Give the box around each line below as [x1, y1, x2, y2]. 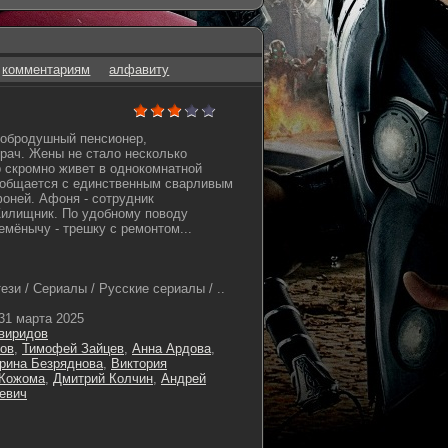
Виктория [111, 356, 167, 371]
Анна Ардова [132, 341, 211, 356]
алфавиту [109, 62, 170, 77]
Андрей [161, 371, 206, 386]
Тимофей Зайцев [22, 341, 124, 356]
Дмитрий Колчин [53, 371, 153, 386]
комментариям [2, 62, 91, 77]
